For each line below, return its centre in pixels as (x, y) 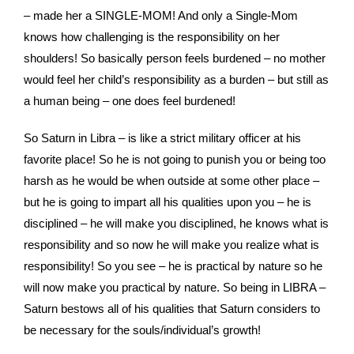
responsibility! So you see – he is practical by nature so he (173, 266)
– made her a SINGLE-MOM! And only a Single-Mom (161, 16)
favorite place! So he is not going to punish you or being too (175, 160)
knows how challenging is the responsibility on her (152, 37)
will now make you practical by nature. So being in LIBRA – (175, 288)
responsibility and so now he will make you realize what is (171, 245)
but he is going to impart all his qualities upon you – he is (168, 202)
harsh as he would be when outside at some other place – (171, 181)
